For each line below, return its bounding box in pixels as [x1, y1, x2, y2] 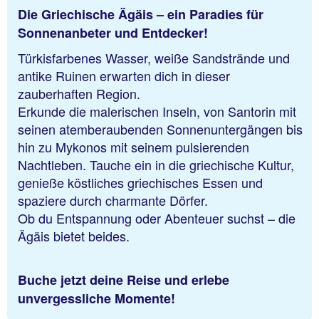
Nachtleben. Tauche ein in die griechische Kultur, [18, 155, 294, 174]
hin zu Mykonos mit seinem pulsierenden [18, 137, 249, 157]
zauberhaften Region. [18, 84, 140, 103]
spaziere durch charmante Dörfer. [18, 191, 208, 210]
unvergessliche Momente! [18, 288, 175, 308]
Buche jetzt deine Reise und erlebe [18, 270, 229, 289]
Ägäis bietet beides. [18, 226, 130, 246]
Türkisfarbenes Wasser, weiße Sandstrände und [18, 48, 290, 68]
